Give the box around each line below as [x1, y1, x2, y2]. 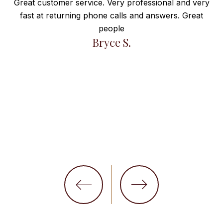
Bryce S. [92, 35, 131, 50]
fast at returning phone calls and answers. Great [20, 10, 203, 20]
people [99, 23, 124, 33]
